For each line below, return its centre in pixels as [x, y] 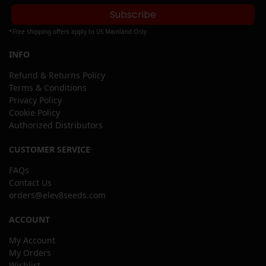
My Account [32, 240]
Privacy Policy [35, 100]
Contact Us [30, 183]
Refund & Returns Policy [57, 75]
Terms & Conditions [48, 88]
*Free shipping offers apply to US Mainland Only [78, 32]
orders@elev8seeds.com [57, 195]
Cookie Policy [34, 113]
